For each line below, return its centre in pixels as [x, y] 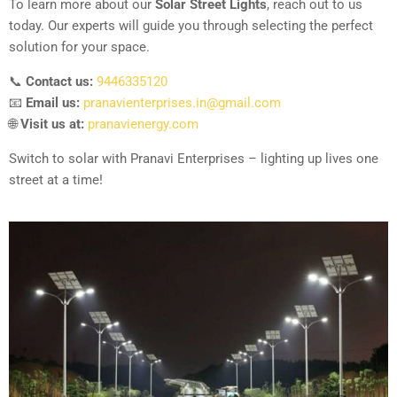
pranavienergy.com [143, 124]
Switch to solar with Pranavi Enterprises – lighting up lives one [194, 158]
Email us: [53, 102]
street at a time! [56, 179]
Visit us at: [52, 124]
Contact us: [59, 81]
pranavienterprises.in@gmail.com [182, 102]
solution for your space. [79, 47]
